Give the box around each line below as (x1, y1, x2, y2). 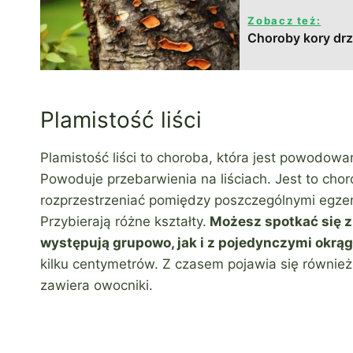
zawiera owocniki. (40, 277, 157, 294)
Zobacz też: (247, 14, 321, 28)
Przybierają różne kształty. (40, 214, 206, 230)
